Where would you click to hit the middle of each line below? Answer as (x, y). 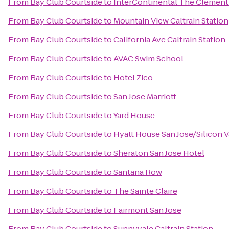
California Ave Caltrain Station (169, 40)
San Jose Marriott (145, 96)
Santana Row (138, 172)
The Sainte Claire (145, 191)
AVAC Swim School (148, 59)
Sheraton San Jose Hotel (159, 153)
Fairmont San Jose (147, 210)
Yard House (134, 115)
